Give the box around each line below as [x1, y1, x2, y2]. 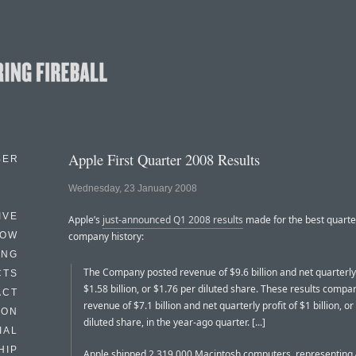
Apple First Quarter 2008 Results [68, 149, 260, 169]
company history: [68, 230, 144, 244]
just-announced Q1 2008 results [103, 213, 243, 227]
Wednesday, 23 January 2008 [68, 183, 197, 195]
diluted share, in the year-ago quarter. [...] [83, 315, 265, 330]
